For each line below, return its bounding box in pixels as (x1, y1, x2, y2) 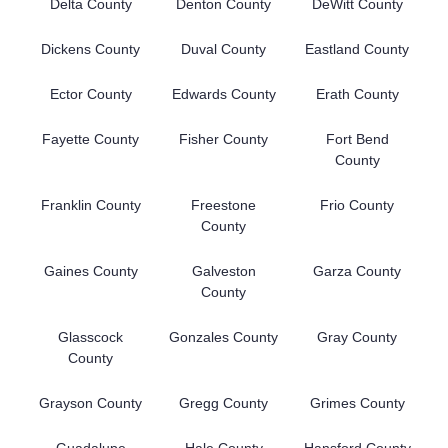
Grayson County (39, 394, 143, 411)
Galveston (191, 262, 256, 279)
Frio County (320, 196, 395, 213)
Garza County (313, 262, 402, 279)
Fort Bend (325, 130, 389, 147)
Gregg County (179, 394, 269, 411)
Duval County (181, 40, 267, 57)
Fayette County (42, 130, 140, 147)
